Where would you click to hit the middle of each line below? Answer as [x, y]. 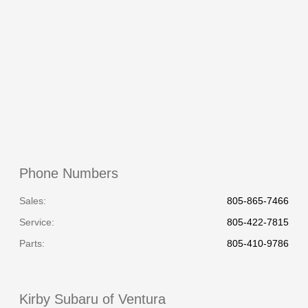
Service [36, 222]
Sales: [33, 201]
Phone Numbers [69, 174]
